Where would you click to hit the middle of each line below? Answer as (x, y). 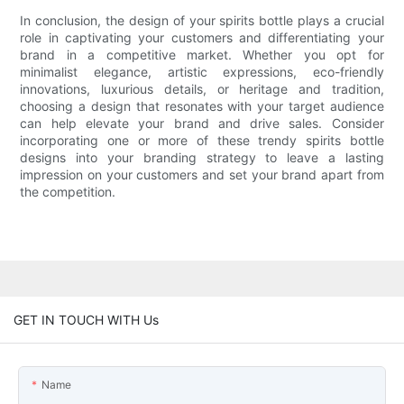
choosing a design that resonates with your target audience (202, 106)
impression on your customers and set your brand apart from (202, 175)
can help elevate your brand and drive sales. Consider (202, 124)
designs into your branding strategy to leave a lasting (202, 158)
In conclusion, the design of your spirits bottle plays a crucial (202, 21)
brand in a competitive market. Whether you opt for (202, 55)
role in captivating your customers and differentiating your (202, 38)
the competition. (68, 192)
